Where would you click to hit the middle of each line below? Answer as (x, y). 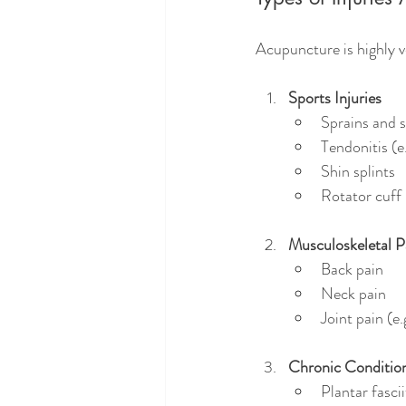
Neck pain (353, 294)
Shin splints (358, 171)
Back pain (352, 269)
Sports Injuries (335, 98)
